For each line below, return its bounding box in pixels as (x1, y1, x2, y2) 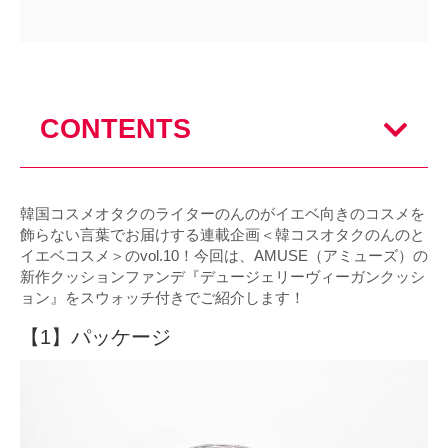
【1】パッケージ (20, 326, 171, 349)
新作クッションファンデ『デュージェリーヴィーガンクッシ (20, 268, 425, 286)
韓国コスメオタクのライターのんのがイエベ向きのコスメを (20, 205, 425, 223)
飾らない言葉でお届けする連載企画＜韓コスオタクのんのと (20, 226, 425, 244)
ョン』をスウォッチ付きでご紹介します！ (20, 289, 305, 307)
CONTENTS (40, 114, 191, 145)
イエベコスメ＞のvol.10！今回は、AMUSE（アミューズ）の (20, 247, 428, 265)
